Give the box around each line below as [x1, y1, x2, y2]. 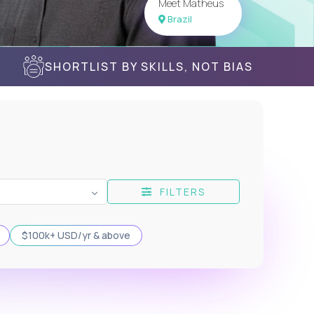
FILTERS [153, 184, 206, 198]
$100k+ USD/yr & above [22, 228, 130, 242]
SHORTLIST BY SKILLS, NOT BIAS [45, 58, 253, 74]
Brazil [165, 13, 192, 25]
